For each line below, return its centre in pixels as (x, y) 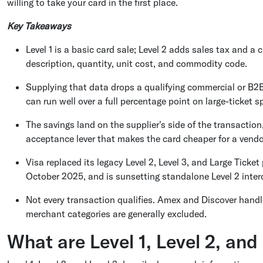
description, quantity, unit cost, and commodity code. (136, 63)
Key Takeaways (39, 26)
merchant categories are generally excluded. (116, 214)
